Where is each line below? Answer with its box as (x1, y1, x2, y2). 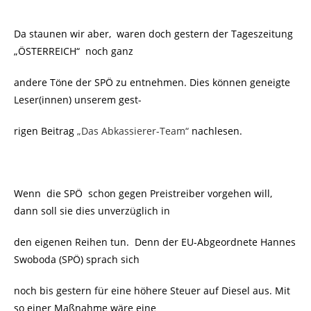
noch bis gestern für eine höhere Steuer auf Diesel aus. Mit (14, 284, 290, 297)
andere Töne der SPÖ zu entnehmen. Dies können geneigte (14, 76, 290, 89)
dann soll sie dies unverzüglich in (14, 204, 170, 217)
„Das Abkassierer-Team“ (77, 124, 192, 137)
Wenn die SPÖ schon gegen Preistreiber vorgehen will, (14, 187, 275, 200)
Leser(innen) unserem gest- (14, 93, 142, 106)
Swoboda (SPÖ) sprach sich (14, 253, 140, 266)
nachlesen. (192, 124, 242, 137)
